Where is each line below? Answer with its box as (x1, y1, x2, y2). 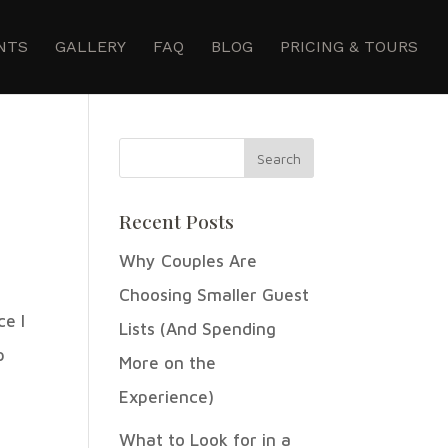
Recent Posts (119, 208, 235, 234)
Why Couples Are (119, 251, 258, 271)
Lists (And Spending (119, 319, 277, 339)
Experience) (119, 387, 215, 407)
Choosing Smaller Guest (119, 285, 310, 305)
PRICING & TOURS (280, 37, 418, 56)
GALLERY (55, 37, 126, 56)
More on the (119, 353, 217, 373)
